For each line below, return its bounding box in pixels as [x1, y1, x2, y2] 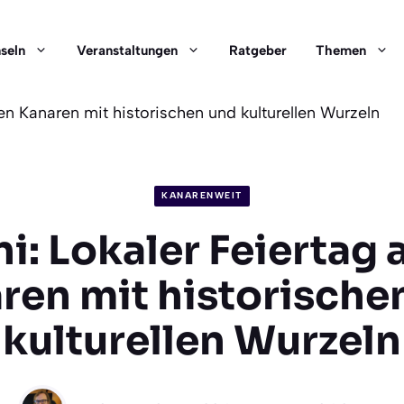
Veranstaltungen [77, 42, 178, 59]
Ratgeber [229, 42, 287, 59]
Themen [316, 42, 366, 59]
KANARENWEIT [161, 189, 243, 202]
